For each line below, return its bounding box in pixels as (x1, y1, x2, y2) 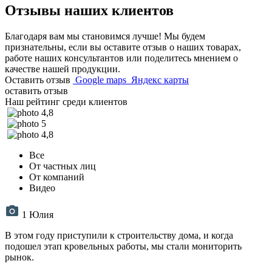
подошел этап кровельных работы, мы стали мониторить (5, 240, 242, 251)
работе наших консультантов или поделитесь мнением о (5, 52, 238, 63)
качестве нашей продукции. (5, 63, 120, 74)
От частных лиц (29, 160, 96, 171)
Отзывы (5, 2, 61, 18)
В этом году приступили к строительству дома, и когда (5, 229, 233, 240)
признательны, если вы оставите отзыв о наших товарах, (5, 41, 241, 52)
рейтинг (26, 96, 60, 107)
